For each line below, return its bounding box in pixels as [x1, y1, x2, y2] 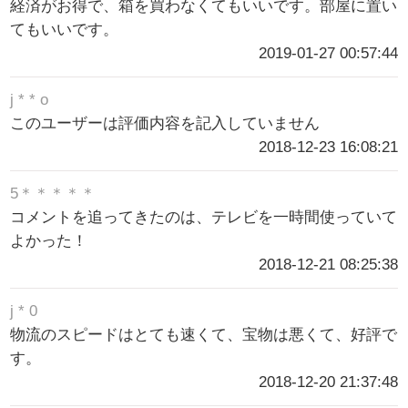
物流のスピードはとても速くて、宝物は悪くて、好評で [10, 325, 398, 343]
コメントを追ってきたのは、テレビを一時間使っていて [10, 208, 398, 226]
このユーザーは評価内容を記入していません [10, 114, 321, 132]
